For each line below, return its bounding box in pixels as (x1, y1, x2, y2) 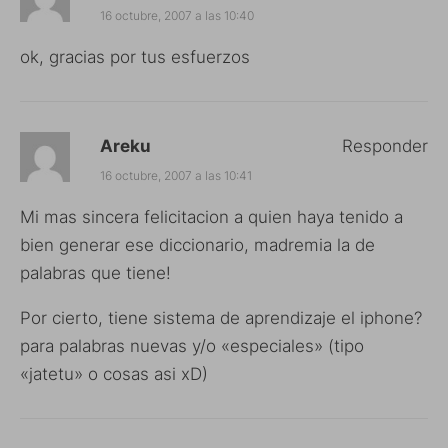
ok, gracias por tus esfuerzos (20, 46, 250, 67)
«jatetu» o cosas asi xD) (20, 363, 208, 384)
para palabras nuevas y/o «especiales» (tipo (20, 335, 364, 356)
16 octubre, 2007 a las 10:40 (100, 7, 254, 23)
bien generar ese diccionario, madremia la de (20, 234, 375, 255)
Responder (342, 135, 428, 156)
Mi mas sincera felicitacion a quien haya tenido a (20, 206, 403, 227)
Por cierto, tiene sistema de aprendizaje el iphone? (20, 307, 422, 328)
